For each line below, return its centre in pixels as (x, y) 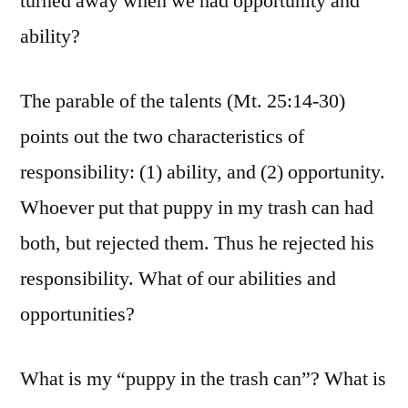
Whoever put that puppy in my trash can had (197, 208)
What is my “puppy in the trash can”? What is (203, 379)
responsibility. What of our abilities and (178, 279)
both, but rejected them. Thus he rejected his (197, 244)
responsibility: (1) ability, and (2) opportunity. (203, 173)
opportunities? (77, 315)
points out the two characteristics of (162, 137)
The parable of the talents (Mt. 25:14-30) (183, 102)
